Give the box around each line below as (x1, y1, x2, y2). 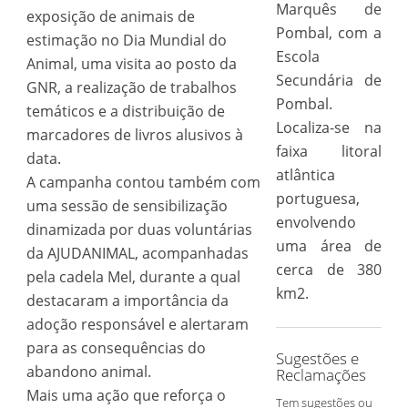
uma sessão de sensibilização (25, 196, 228, 216)
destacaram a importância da (25, 291, 229, 311)
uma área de (275, 236, 382, 256)
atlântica (275, 165, 335, 185)
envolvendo (275, 212, 356, 232)
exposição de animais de (25, 6, 195, 26)
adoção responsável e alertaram (25, 314, 249, 334)
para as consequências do (25, 338, 206, 358)
